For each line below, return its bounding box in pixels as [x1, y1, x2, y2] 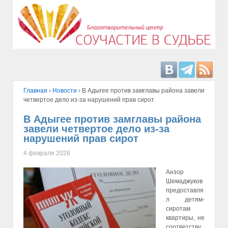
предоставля [166, 186, 204, 194]
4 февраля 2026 [23, 149, 70, 157]
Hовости [52, 87, 77, 95]
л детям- [166, 195, 205, 203]
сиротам [166, 205, 190, 212]
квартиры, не [166, 214, 205, 221]
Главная [23, 87, 47, 95]
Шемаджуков [166, 177, 203, 185]
